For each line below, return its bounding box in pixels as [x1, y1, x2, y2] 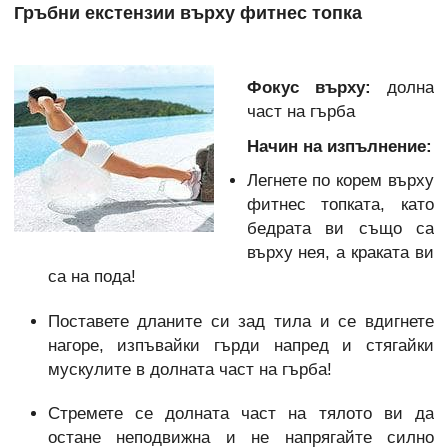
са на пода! [47, 267, 136, 287]
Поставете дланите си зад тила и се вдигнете [47, 311, 434, 331]
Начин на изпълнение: [246, 136, 432, 156]
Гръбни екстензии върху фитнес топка [14, 2, 362, 23]
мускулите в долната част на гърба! [47, 359, 332, 379]
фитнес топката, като [246, 195, 434, 215]
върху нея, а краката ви [246, 243, 434, 263]
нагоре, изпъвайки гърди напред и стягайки [47, 335, 434, 355]
